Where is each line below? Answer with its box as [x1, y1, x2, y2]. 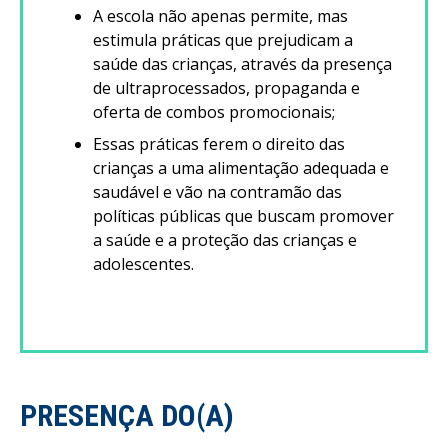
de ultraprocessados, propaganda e [93, 77, 360, 100]
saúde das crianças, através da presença [93, 53, 392, 76]
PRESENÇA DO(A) [20, 398, 234, 434]
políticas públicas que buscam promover [93, 205, 394, 228]
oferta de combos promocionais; [93, 101, 335, 124]
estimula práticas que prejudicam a [93, 29, 353, 52]
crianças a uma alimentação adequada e [93, 157, 389, 180]
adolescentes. [93, 253, 194, 276]
